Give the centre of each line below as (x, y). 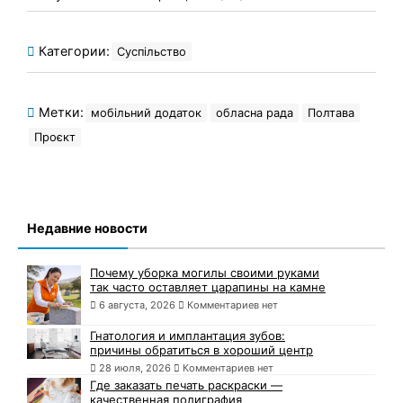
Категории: (72, 50)
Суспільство (152, 51)
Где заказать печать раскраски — (186, 385)
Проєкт (55, 137)
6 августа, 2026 (137, 304)
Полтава (331, 112)
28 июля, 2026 (135, 368)
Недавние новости (87, 228)
